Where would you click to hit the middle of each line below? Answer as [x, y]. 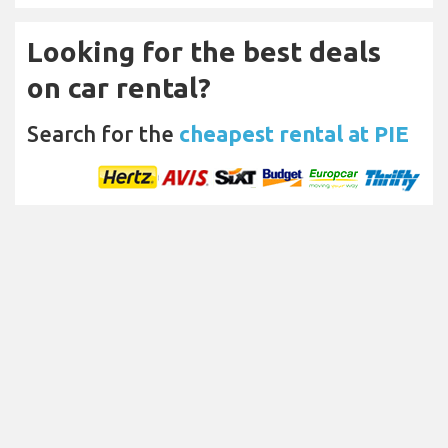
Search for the [103, 133]
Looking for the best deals [204, 51]
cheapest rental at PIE [294, 133]
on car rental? [119, 87]
